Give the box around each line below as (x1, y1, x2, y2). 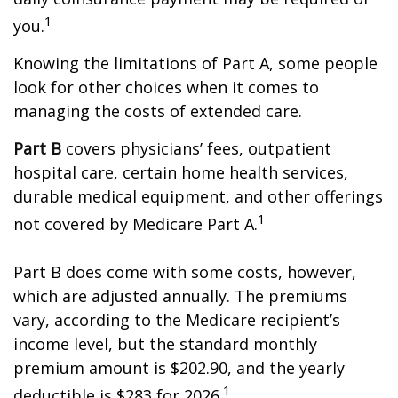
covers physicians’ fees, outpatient (61, 138, 331, 159)
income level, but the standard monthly (13, 333, 317, 354)
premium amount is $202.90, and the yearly (13, 357, 345, 378)
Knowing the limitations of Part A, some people (13, 52, 378, 74)
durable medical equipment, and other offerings (13, 186, 383, 207)
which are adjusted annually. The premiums (13, 285, 347, 306)
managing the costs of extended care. (13, 100, 302, 122)
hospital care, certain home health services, (13, 162, 348, 183)
